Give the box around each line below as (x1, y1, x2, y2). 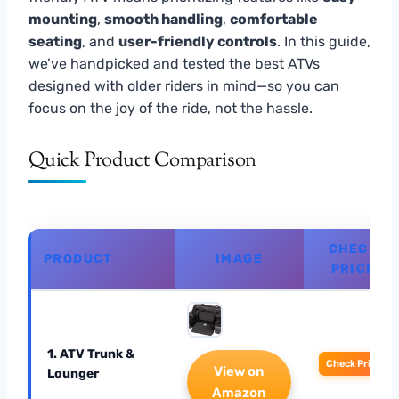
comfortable (230, 10, 318, 28)
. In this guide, (277, 32, 370, 50)
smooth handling (104, 10, 223, 28)
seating (28, 32, 82, 50)
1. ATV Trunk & (47, 346, 134, 362)
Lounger (47, 365, 99, 381)
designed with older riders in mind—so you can (28, 77, 339, 94)
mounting (28, 10, 97, 28)
